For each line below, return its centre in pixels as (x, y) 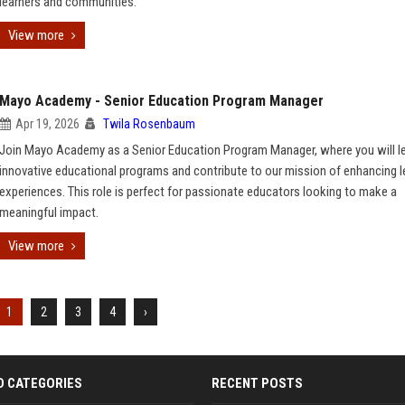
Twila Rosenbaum (149, 124)
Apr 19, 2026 (47, 124)
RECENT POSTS (257, 383)
